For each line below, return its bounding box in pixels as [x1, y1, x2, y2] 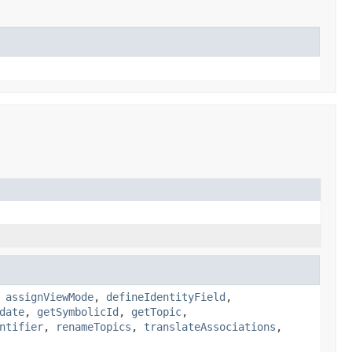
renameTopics [56, 320, 131, 333]
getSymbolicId [37, 305, 119, 318]
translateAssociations [144, 320, 276, 333]
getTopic [131, 305, 181, 318]
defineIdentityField [106, 290, 225, 303]
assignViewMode [5, 290, 93, 303]
